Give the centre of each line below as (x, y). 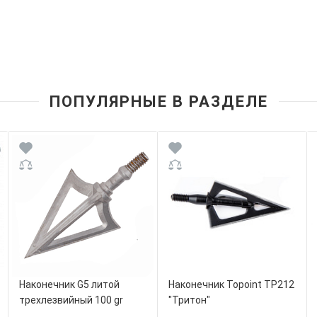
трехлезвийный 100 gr (71, 300)
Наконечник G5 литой (69, 285)
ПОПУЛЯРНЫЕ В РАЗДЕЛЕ (158, 102)
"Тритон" (189, 300)
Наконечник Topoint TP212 (231, 285)
